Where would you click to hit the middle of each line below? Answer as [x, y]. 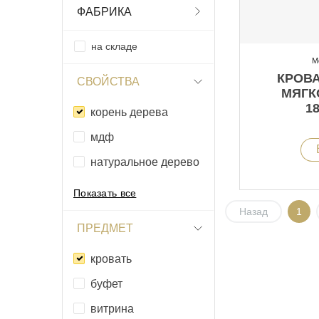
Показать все [105, 193]
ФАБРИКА [104, 11]
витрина [112, 308]
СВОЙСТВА [108, 81]
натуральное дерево [145, 162]
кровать [111, 258]
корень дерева [129, 112]
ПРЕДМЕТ [105, 228]
